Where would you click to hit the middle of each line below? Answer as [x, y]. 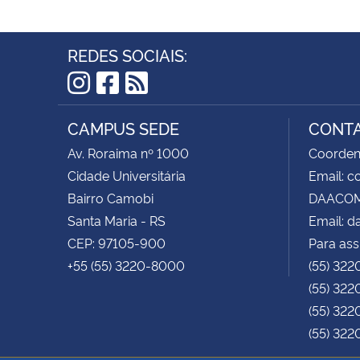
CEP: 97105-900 [117, 243]
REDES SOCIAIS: [127, 55]
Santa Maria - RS [117, 221]
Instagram [126, 108]
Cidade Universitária [127, 176]
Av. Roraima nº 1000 [128, 153]
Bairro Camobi [110, 198]
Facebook [154, 108]
